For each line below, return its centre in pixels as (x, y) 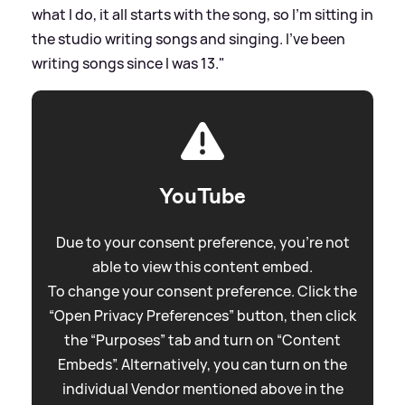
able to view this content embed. (202, 266)
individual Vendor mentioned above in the (202, 388)
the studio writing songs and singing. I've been (188, 38)
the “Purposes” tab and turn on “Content (202, 339)
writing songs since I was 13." (128, 63)
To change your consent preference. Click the (202, 291)
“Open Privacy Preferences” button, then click (202, 315)
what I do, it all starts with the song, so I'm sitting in (202, 14)
